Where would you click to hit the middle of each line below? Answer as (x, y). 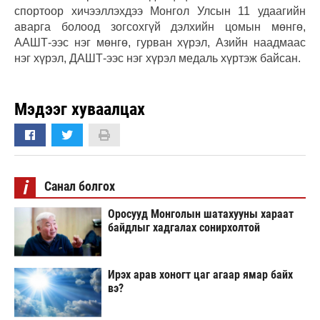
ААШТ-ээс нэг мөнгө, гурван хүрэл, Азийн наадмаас (160, 43)
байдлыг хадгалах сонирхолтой (184, 228)
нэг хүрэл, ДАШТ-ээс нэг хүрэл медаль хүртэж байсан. (157, 59)
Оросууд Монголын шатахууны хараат (200, 214)
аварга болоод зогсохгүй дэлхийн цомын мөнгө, (160, 27)
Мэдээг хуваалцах (80, 110)
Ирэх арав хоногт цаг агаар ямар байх (200, 274)
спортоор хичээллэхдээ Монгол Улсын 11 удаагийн (160, 11)
